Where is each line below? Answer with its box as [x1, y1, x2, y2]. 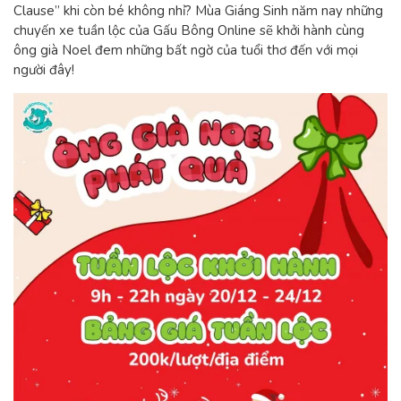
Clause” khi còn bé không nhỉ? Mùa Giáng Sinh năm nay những [13, 2, 383, 20]
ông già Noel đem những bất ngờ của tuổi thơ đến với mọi [13, 41, 358, 59]
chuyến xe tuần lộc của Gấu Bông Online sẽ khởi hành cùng [13, 21, 364, 39]
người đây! [13, 61, 74, 79]
